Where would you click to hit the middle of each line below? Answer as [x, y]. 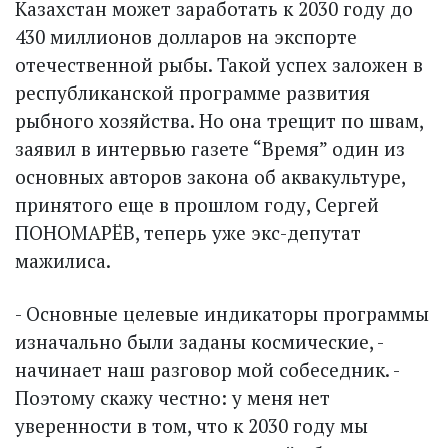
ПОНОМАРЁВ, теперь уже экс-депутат [188, 233]
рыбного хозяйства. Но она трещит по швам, [219, 121]
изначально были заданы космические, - [199, 342]
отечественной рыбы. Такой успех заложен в [219, 65]
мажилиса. [63, 261]
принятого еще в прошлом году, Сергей [197, 205]
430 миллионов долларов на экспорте [186, 37]
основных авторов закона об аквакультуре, [210, 177]
